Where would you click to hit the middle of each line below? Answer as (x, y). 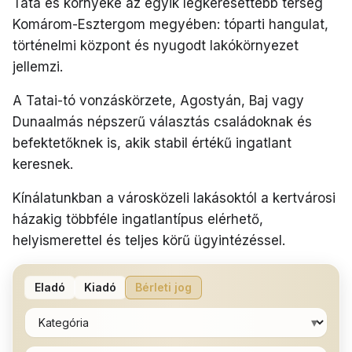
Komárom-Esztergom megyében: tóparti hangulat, (170, 24)
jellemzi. (38, 66)
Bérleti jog (163, 287)
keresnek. (43, 164)
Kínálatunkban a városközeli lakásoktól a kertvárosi (174, 198)
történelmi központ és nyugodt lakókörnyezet (156, 45)
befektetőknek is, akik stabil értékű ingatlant (152, 143)
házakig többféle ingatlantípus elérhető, (138, 219)
